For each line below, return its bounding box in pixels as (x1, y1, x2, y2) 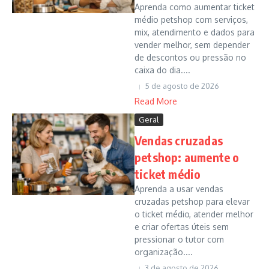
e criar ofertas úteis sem (134, 222, 229, 232)
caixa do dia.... (134, 65, 190, 75)
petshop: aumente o (134, 150, 240, 165)
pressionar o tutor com (134, 234, 224, 244)
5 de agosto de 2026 (145, 81, 219, 91)
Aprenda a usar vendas (134, 184, 223, 194)
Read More (134, 96, 177, 106)
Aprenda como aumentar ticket (134, 2, 255, 12)
